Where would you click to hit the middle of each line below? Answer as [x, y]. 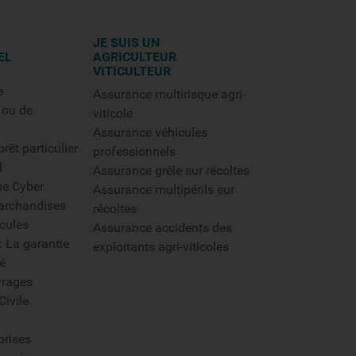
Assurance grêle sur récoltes [171, 170]
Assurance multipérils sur [163, 190]
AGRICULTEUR [134, 57]
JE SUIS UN [126, 43]
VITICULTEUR [132, 71]
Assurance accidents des [162, 228]
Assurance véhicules [150, 132]
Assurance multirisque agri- [169, 94]
